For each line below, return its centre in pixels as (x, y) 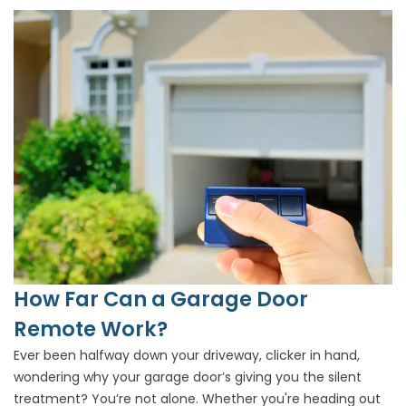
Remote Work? (91, 329)
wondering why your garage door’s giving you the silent (188, 377)
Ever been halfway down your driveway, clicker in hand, (187, 356)
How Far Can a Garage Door (161, 300)
